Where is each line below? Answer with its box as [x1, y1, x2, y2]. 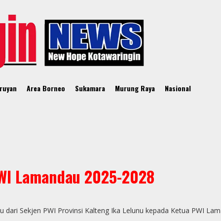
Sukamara [75, 83, 105, 93]
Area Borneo [27, 83, 65, 93]
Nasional [165, 83, 191, 93]
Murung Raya [115, 83, 155, 93]
